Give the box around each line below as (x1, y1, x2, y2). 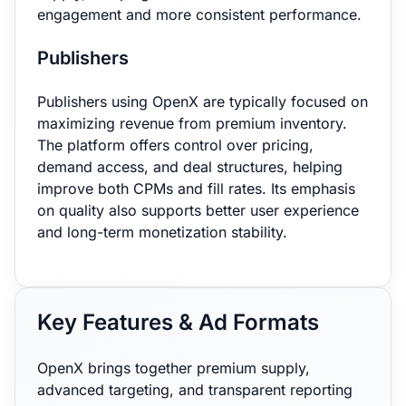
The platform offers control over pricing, (37, 136, 314, 154)
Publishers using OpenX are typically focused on (37, 92, 368, 111)
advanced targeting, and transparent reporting (37, 381, 353, 399)
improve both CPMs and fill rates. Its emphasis (37, 179, 355, 198)
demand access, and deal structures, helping (37, 158, 343, 176)
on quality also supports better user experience (37, 201, 359, 219)
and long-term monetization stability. (37, 223, 287, 241)
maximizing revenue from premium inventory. (37, 114, 347, 132)
